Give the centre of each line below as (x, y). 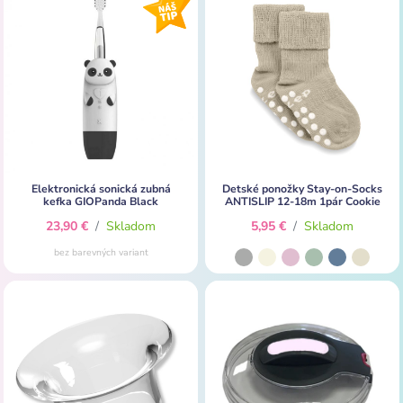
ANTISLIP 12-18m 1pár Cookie (302, 201)
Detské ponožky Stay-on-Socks (302, 188)
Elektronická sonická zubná (101, 188)
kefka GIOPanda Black (101, 201)
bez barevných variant (101, 252)
